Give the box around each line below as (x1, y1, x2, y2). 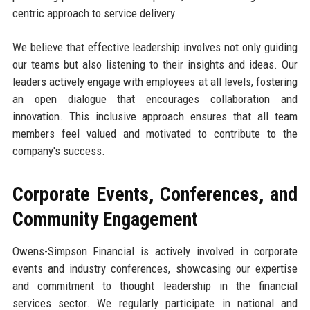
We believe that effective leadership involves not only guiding (12, 40, 298, 55)
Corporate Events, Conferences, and (12, 183, 298, 206)
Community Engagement (12, 208, 198, 231)
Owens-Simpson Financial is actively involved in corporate (12, 244, 298, 259)
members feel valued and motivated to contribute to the (12, 127, 298, 141)
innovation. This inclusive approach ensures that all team (12, 109, 298, 124)
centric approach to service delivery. (12, 6, 178, 21)
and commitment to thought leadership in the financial (12, 279, 298, 293)
